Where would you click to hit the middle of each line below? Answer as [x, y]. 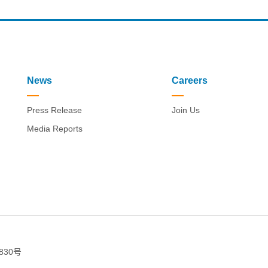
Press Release [54, 110]
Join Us [186, 110]
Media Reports [54, 129]
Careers [190, 81]
